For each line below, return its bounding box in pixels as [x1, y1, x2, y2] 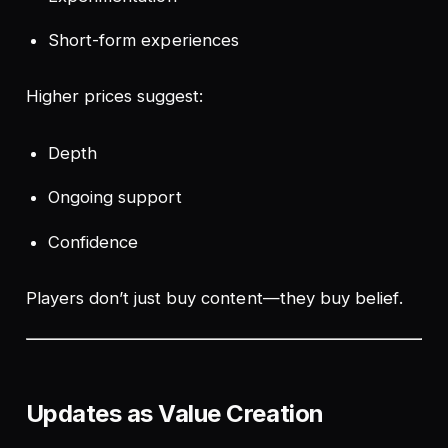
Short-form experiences [48, 30, 239, 51]
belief [354, 288, 400, 309]
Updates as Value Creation [25, 398, 324, 428]
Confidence [48, 231, 139, 252]
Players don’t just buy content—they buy [25, 288, 355, 309]
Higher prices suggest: [25, 86, 204, 107]
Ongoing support [48, 187, 182, 208]
